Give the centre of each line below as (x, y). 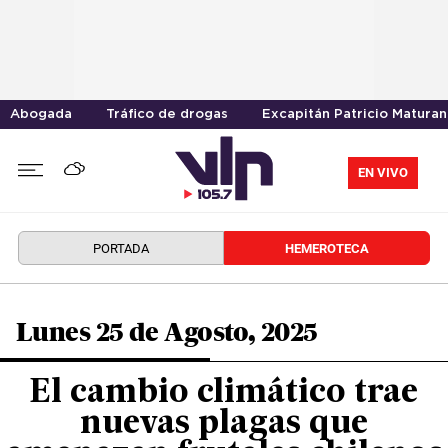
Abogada (41, 114)
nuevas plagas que (224, 425)
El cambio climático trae (224, 394)
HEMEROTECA (327, 248)
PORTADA (121, 248)
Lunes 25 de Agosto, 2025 (167, 332)
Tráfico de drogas (167, 114)
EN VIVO (383, 172)
